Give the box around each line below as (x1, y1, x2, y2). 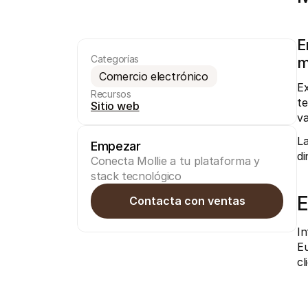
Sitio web (91, 99, 140, 113)
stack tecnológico (91, 169, 181, 183)
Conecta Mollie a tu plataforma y (91, 154, 260, 168)
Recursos (91, 88, 131, 100)
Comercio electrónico (99, 69, 208, 83)
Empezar (91, 139, 141, 153)
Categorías (91, 53, 139, 65)
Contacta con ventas (129, 194, 245, 208)
